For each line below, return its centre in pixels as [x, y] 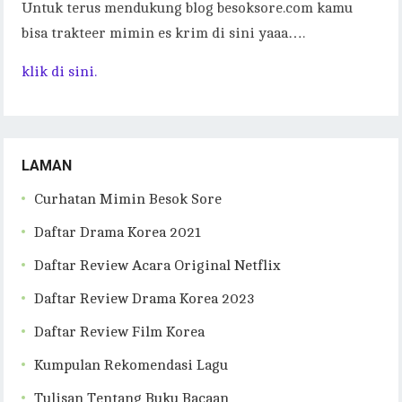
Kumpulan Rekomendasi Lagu [131, 366]
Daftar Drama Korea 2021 [118, 233]
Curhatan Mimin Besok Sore [128, 200]
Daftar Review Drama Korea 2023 [145, 299]
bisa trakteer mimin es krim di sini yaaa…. [164, 34]
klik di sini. [60, 72]
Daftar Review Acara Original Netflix [158, 266]
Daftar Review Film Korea [120, 332]
